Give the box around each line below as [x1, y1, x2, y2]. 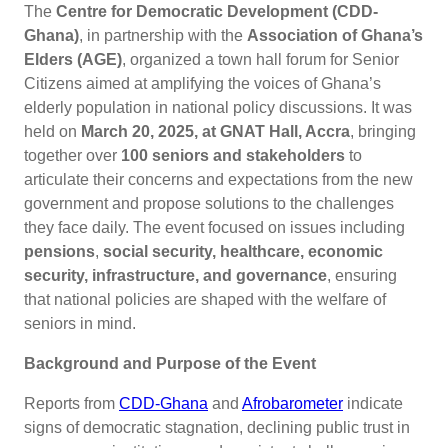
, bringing [350, 122, 416, 140]
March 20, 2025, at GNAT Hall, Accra [81, 122, 350, 140]
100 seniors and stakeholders [121, 146, 345, 164]
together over [24, 146, 121, 164]
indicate [343, 394, 403, 412]
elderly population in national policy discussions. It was [24, 98, 412, 116]
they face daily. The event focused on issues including [24, 218, 405, 236]
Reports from [24, 394, 119, 412]
